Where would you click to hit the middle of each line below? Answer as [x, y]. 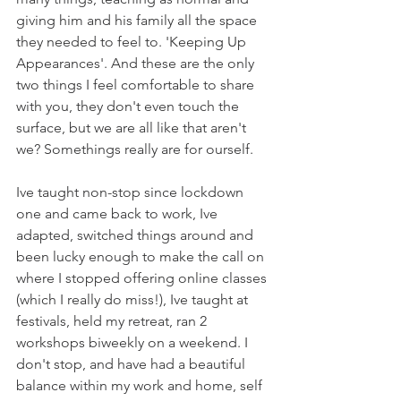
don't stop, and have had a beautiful [132, 364]
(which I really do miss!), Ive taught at [134, 299]
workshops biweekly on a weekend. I [134, 342]
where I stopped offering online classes [143, 278]
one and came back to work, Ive [119, 213]
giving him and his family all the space [138, 20]
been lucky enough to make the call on [142, 256]
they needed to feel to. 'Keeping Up [133, 42]
